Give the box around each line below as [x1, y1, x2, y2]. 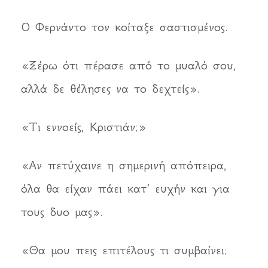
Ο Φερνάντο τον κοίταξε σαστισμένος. [21, 20, 228, 35]
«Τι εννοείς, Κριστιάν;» [21, 120, 146, 135]
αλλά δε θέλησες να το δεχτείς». [21, 81, 200, 96]
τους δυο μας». [21, 205, 103, 220]
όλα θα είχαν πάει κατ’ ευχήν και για [21, 181, 230, 196]
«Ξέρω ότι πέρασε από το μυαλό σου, [21, 58, 236, 73]
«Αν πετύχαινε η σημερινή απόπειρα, [21, 158, 227, 173]
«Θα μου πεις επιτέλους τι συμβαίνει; [21, 243, 227, 258]
